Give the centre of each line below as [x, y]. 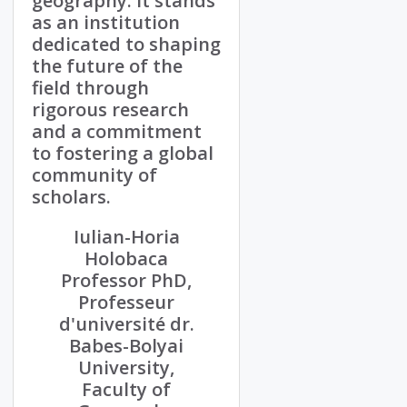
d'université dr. [126, 324]
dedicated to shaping [126, 45]
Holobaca [126, 259]
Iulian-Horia [126, 237]
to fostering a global [123, 154]
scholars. [71, 197]
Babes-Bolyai [126, 346]
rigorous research [110, 110]
